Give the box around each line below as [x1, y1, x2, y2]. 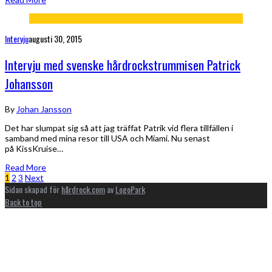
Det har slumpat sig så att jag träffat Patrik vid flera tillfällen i [5, 122, 233, 133]
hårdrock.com [61, 182, 105, 195]
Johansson [5, 74, 53, 93]
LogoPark [115, 182, 145, 195]
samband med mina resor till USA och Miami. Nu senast [5, 132, 210, 143]
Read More [5, 161, 46, 172]
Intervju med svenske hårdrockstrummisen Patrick [5, 55, 240, 75]
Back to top [5, 195, 42, 208]
